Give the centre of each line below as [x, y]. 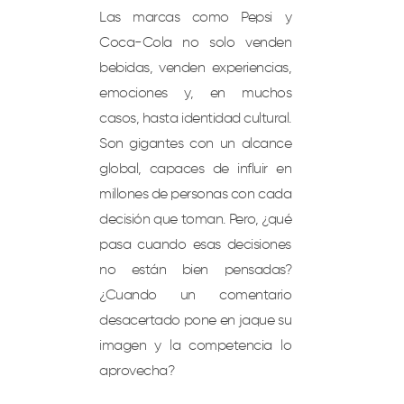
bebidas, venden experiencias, [195, 69]
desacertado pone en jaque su [195, 321]
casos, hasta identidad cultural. [195, 119]
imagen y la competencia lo [195, 347]
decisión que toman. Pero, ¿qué [195, 220]
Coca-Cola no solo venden [195, 44]
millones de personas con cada [195, 195]
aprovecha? [137, 372]
